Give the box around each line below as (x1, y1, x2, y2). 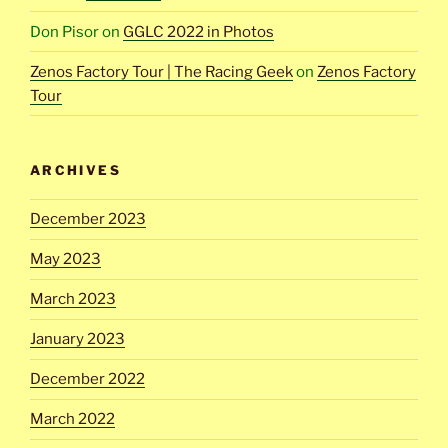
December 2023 (30, 210, 146, 228)
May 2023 (30, 250, 101, 268)
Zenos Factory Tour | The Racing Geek (30, 62, 293, 81)
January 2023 (30, 330, 125, 348)
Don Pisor (30, 22, 99, 41)
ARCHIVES (30, 162, 121, 178)
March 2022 (30, 410, 115, 428)
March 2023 (30, 290, 116, 308)
